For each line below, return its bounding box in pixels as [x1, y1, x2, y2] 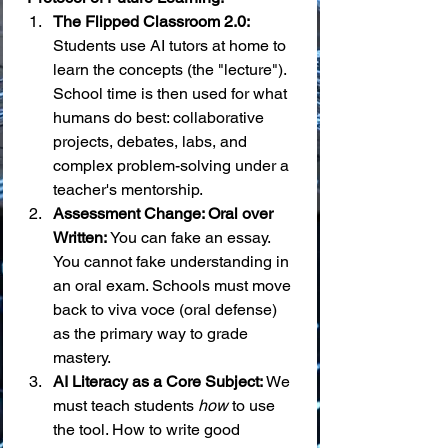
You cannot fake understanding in [53, 251, 293, 271]
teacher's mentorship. [53, 179, 203, 199]
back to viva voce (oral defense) [53, 299, 281, 319]
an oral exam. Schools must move [53, 275, 295, 295]
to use [228, 395, 279, 415]
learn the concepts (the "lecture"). [53, 59, 290, 79]
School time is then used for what [53, 83, 291, 103]
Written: [53, 227, 107, 247]
